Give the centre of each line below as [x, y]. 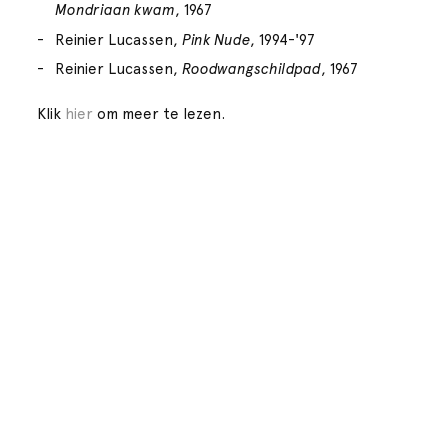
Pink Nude [216, 39]
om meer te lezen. [159, 113]
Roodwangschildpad [252, 69]
